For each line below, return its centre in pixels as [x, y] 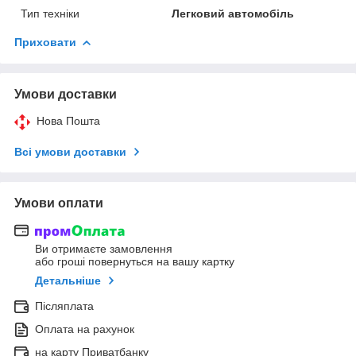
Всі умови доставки [70, 151]
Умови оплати [59, 203]
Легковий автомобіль [233, 13]
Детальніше [68, 281]
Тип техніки [50, 13]
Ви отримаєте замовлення [104, 249]
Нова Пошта [68, 120]
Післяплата [64, 306]
